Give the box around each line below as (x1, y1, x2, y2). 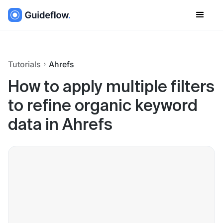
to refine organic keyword (8, 99, 198, 114)
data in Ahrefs (8, 117, 112, 133)
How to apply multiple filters (8, 80, 215, 96)
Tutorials (8, 59, 41, 69)
